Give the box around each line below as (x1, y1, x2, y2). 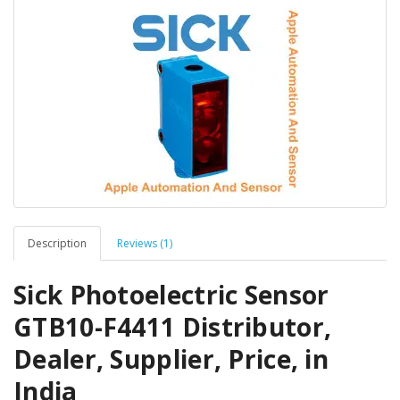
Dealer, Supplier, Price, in (13, 342, 329, 377)
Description (28, 236, 87, 252)
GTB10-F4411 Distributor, (13, 310, 332, 345)
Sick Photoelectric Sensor (13, 278, 329, 312)
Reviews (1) (117, 236, 172, 252)
